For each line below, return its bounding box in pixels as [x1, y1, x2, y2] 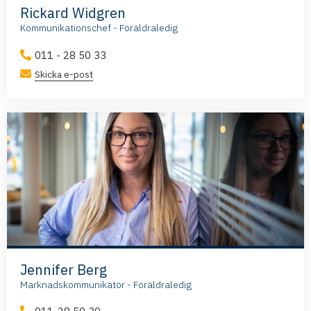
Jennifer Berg [20, 260, 107, 279]
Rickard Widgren [20, 3, 126, 22]
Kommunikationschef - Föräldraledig [20, 21, 178, 34]
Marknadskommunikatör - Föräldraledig [20, 278, 192, 291]
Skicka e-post [35, 67, 93, 81]
